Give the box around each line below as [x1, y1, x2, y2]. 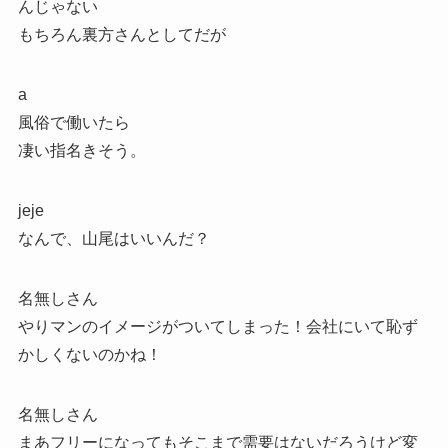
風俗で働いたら [17, 113, 130, 131]
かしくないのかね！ [17, 345, 162, 363]
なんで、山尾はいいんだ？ [17, 229, 210, 247]
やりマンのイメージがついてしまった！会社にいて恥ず [17, 317, 418, 335]
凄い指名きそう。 [17, 141, 146, 159]
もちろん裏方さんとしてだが [17, 25, 226, 43]
